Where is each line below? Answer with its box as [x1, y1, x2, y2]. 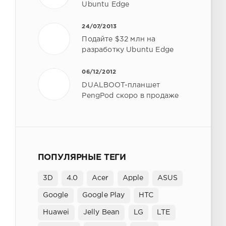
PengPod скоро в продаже [82, 93, 179, 99]
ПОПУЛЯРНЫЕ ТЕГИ [37, 154, 127, 162]
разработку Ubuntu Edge [82, 47, 174, 53]
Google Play [82, 192, 125, 198]
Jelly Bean [83, 209, 120, 215]
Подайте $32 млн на [82, 36, 156, 43]
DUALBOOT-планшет [82, 82, 160, 89]
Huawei [42, 209, 70, 215]
